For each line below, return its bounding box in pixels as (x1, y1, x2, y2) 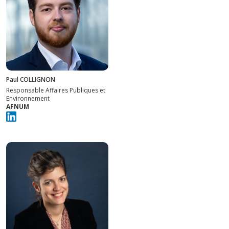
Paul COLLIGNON (6, 75, 55, 84)
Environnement (6, 94, 50, 103)
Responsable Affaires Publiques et (6, 85, 105, 95)
